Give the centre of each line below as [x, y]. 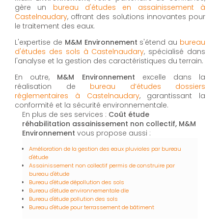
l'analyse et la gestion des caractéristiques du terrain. [109, 61]
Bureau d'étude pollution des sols [73, 199]
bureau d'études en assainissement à [129, 8]
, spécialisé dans [175, 52]
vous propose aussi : [113, 133]
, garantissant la [172, 96]
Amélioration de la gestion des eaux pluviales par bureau [105, 149]
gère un [34, 8]
